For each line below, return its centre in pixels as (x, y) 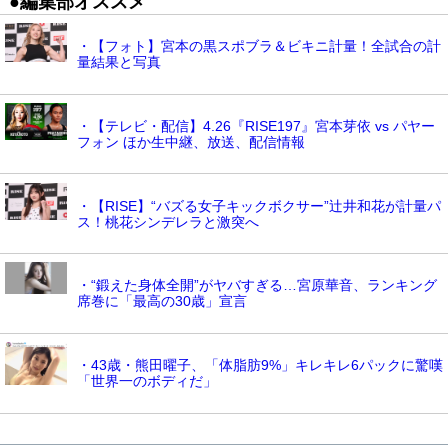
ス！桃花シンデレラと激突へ (168, 221)
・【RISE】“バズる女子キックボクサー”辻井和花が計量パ (259, 205)
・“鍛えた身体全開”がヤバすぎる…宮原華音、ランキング (257, 285)
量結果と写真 (119, 62)
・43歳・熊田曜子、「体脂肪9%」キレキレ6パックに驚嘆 (260, 365)
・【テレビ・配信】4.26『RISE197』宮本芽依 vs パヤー (256, 126)
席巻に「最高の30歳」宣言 (162, 301)
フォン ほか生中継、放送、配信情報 (191, 142)
